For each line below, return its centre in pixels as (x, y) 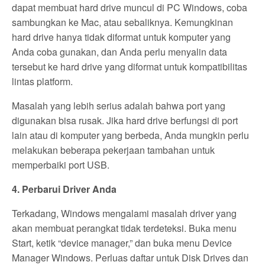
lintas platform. (43, 82)
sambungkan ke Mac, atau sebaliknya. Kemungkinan (123, 22)
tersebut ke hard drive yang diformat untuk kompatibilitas (130, 67)
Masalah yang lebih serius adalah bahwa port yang (119, 106)
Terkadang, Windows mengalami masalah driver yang (125, 214)
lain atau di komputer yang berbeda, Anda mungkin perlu (131, 135)
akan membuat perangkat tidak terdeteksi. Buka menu (125, 228)
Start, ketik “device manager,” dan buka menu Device (122, 243)
